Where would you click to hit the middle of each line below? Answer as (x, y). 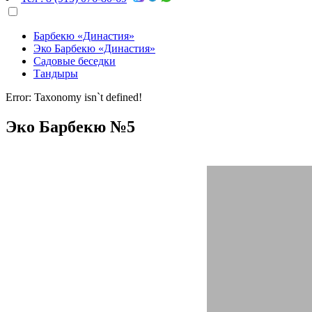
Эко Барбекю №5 (70, 126)
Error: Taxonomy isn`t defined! (74, 97)
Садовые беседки (75, 61)
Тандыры (56, 73)
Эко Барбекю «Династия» (94, 48)
